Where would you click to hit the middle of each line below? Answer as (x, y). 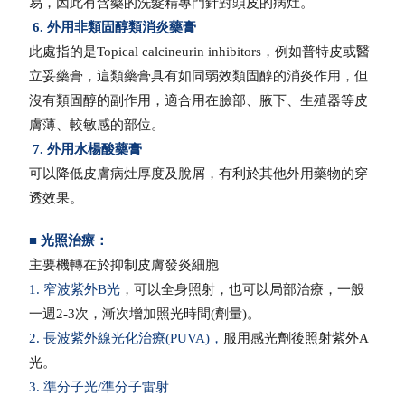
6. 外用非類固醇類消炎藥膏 (113, 28)
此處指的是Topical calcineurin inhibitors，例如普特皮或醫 (200, 52)
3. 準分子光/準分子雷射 (99, 387)
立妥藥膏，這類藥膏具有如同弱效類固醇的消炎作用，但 (199, 76)
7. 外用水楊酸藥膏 (86, 150)
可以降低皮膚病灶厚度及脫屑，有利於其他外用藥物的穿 (199, 174)
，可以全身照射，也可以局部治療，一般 (243, 290)
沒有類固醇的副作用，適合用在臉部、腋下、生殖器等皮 (199, 101)
